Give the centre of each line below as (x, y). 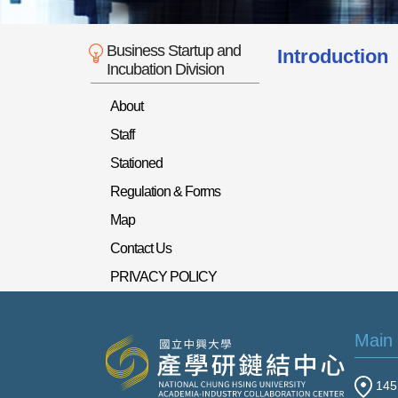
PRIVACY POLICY (163, 277)
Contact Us (141, 248)
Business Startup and (174, 51)
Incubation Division (165, 69)
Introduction (333, 56)
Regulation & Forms (165, 191)
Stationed (136, 163)
